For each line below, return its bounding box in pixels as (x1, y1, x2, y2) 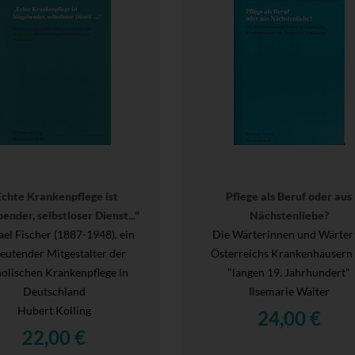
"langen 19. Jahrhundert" (227, 265, 351, 279)
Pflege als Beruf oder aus (226, 189, 353, 203)
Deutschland (22, 284, 86, 298)
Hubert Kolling (17, 303, 91, 317)
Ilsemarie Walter (248, 284, 330, 298)
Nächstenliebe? (249, 208, 329, 222)
